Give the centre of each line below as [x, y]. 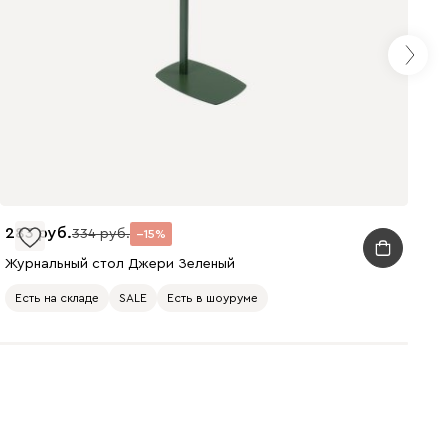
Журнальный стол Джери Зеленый [119, 263]
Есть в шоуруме [212, 298]
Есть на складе [56, 298]
